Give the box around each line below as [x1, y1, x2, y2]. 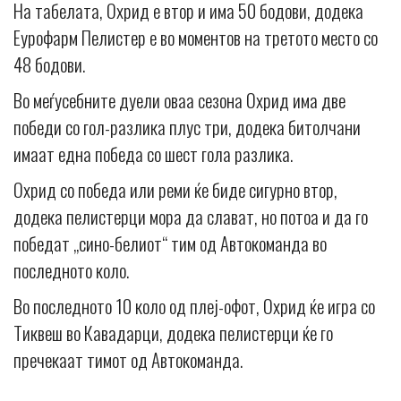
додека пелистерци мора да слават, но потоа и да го [13, 202, 368, 231]
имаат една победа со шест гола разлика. [13, 140, 293, 168]
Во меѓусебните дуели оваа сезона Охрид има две [13, 86, 346, 115]
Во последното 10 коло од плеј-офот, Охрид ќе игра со [13, 292, 375, 320]
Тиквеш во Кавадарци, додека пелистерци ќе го [13, 319, 333, 347]
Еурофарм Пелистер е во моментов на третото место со [13, 23, 378, 52]
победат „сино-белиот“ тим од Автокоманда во [13, 229, 327, 258]
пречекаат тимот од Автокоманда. [13, 346, 243, 374]
